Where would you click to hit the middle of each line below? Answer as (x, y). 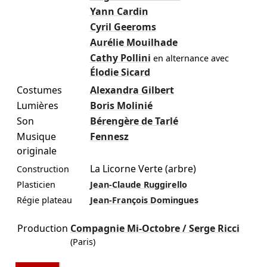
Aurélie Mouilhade (133, 42)
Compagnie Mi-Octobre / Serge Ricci (155, 228)
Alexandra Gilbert (132, 90)
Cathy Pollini (120, 58)
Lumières (37, 105)
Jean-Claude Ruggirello (138, 184)
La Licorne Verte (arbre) (143, 168)
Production (42, 228)
